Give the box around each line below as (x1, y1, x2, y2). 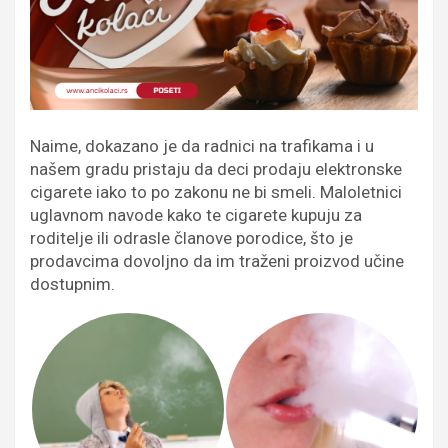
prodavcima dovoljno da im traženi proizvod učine (30, 250, 404, 271)
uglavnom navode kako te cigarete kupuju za (30, 204, 362, 225)
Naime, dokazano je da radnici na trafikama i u (30, 135, 374, 156)
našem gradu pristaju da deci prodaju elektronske (30, 158, 402, 179)
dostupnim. (30, 273, 115, 294)
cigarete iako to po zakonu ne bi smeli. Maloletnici (30, 181, 402, 202)
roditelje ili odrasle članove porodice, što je (30, 227, 353, 248)
